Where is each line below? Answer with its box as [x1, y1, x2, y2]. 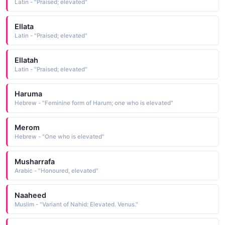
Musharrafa [14, 157, 55, 166]
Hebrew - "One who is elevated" [14, 133, 104, 141]
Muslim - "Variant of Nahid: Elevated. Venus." [14, 200, 138, 208]
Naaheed [14, 190, 46, 199]
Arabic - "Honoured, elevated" [14, 167, 98, 174]
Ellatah [14, 56, 38, 65]
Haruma [14, 89, 42, 98]
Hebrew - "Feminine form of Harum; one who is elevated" [14, 99, 173, 107]
